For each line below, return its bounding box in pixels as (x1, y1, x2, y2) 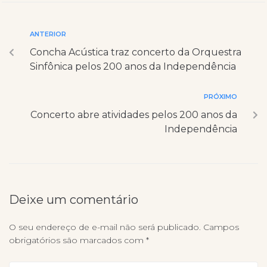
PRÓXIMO (204, 92, 237, 101)
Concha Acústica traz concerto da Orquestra (30, 46, 241, 58)
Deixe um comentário (9, 193, 138, 207)
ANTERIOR (30, 30, 66, 39)
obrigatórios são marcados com (9, 235, 146, 246)
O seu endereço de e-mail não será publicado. (9, 222, 201, 233)
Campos (203, 222, 239, 233)
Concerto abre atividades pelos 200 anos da (30, 109, 237, 121)
